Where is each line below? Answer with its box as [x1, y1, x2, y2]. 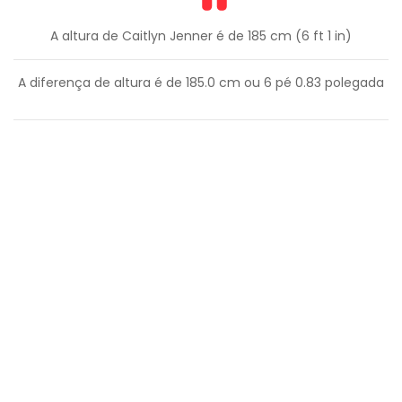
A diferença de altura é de [18, 74, 186, 92]
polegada [321, 74, 384, 92]
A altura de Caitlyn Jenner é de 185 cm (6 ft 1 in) [50, 27, 352, 46]
